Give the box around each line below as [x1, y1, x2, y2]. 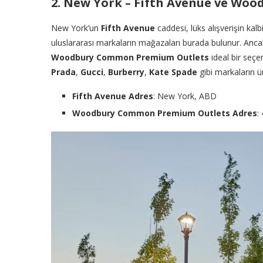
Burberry [108, 66, 144, 77]
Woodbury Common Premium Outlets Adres [72, 107, 257, 119]
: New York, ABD [153, 90, 217, 102]
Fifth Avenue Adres [72, 90, 153, 102]
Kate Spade [149, 66, 197, 77]
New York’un [51, 22, 101, 33]
